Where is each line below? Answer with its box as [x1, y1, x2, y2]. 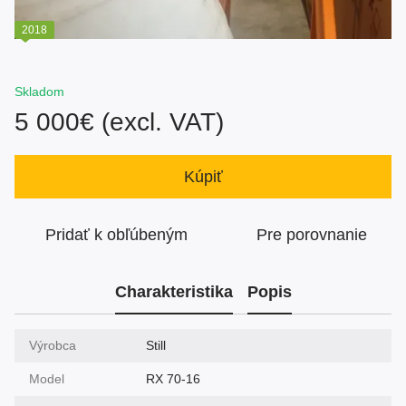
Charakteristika [114, 283, 233, 302]
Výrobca [29, 337, 76, 353]
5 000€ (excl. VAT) [14, 107, 224, 136]
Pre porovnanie [256, 225, 367, 244]
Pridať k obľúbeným [44, 225, 188, 244]
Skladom [14, 83, 64, 99]
